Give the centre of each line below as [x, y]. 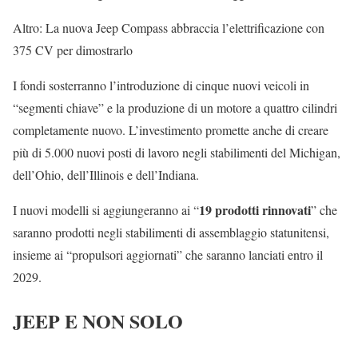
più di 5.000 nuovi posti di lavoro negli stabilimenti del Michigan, [177, 152]
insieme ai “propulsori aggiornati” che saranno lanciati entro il [168, 254]
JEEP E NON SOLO [98, 320]
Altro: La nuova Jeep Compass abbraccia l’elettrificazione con [169, 27]
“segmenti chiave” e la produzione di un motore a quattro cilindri [175, 107]
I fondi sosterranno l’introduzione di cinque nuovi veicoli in [161, 85]
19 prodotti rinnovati [255, 209]
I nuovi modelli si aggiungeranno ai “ [106, 209]
